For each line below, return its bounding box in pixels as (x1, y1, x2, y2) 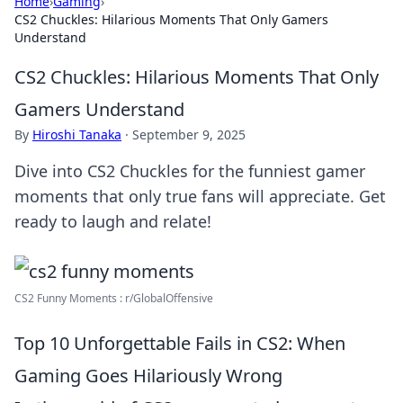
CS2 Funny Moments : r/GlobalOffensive (14, 291, 213, 306)
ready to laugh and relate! (14, 210, 211, 232)
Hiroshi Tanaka (32, 126, 121, 143)
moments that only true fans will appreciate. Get (14, 185, 386, 207)
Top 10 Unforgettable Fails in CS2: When (14, 331, 345, 355)
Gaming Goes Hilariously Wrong (14, 363, 282, 388)
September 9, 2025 (132, 126, 246, 143)
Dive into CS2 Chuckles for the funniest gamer (14, 160, 365, 182)
